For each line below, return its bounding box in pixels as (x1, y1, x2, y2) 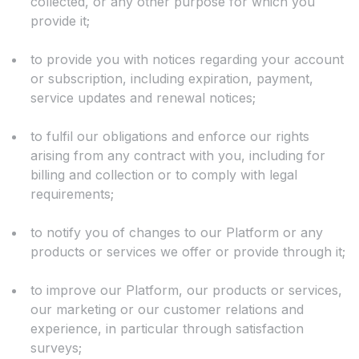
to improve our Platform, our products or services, (30, 282, 342, 299)
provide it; (30, 13, 90, 30)
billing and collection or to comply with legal (30, 167, 297, 184)
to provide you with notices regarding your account (30, 51, 344, 68)
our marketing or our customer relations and (30, 301, 304, 318)
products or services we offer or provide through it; (30, 244, 345, 260)
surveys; (30, 340, 82, 357)
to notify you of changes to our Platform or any (30, 224, 323, 241)
